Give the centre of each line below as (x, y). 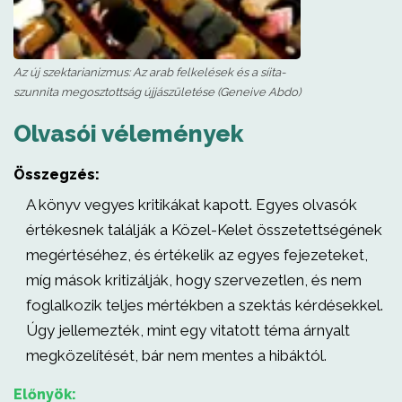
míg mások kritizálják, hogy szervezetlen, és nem (194, 280)
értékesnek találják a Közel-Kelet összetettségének (204, 230)
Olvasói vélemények (128, 134)
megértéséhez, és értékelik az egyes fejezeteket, (197, 255)
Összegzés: (57, 175)
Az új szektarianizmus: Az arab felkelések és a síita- (149, 72)
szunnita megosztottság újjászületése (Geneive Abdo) (157, 92)
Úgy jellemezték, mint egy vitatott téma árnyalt (188, 330)
